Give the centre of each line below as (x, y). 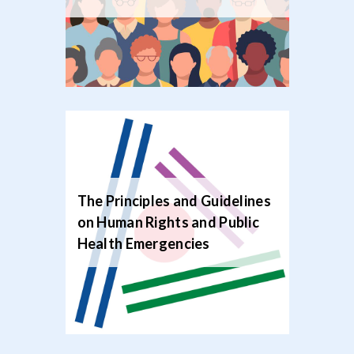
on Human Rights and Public (168, 222)
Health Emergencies (143, 243)
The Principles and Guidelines (174, 201)
